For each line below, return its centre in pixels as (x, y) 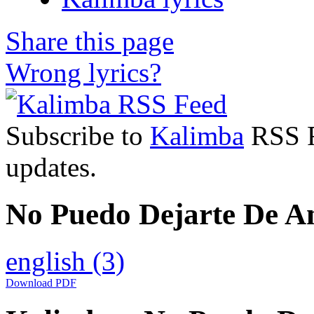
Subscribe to (78, 135)
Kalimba (197, 135)
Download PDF (41, 282)
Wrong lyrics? (83, 72)
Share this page (90, 41)
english (49, 261)
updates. (51, 167)
